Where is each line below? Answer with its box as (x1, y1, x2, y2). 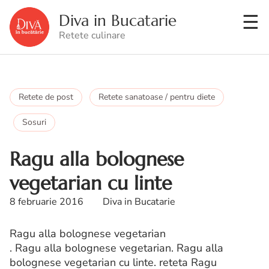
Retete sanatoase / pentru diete (98, 91, 215, 103)
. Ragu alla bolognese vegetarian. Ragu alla (10, 241, 223, 255)
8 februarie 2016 (10, 195, 83, 208)
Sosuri (22, 116, 46, 128)
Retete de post (19, 91, 73, 103)
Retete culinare (59, 29, 125, 42)
